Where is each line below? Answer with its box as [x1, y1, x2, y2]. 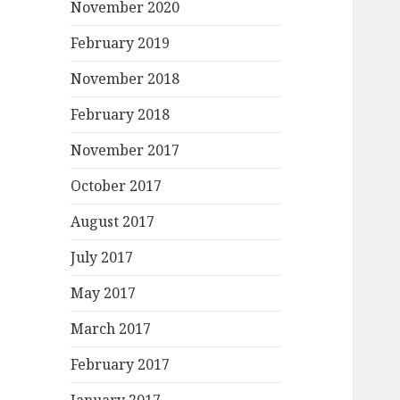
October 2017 [71, 176, 162, 196]
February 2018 [71, 104, 171, 125]
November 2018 [71, 69, 180, 89]
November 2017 [71, 140, 180, 161]
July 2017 [71, 247, 134, 268]
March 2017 [71, 319, 152, 339]
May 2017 [71, 283, 137, 304]
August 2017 [71, 212, 155, 232]
